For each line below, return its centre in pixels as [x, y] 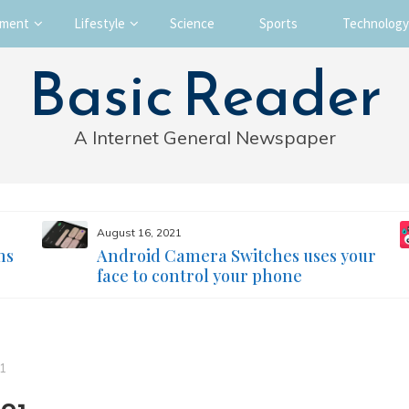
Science [192, 23]
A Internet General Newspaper [204, 137]
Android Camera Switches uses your [236, 256]
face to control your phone [199, 276]
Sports [278, 23]
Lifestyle [100, 23]
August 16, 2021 [139, 232]
